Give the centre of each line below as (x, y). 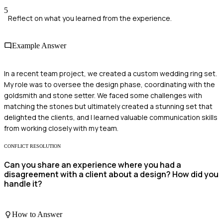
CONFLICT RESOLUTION (32, 146)
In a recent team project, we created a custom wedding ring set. (111, 73)
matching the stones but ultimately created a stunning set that (108, 106)
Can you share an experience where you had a (93, 165)
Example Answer (39, 46)
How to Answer (37, 214)
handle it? (23, 184)
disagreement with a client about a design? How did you (111, 174)
